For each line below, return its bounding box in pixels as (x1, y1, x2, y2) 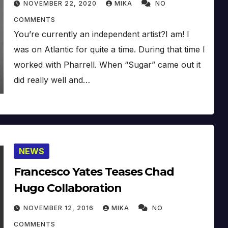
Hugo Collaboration (13, 181, 122, 195)
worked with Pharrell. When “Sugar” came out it (13, 59, 201, 70)
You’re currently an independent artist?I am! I (13, 28, 189, 39)
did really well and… (13, 74, 90, 85)
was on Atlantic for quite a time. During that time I (13, 44, 205, 54)
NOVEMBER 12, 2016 (23, 204, 96, 212)
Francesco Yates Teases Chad (13, 164, 174, 179)
